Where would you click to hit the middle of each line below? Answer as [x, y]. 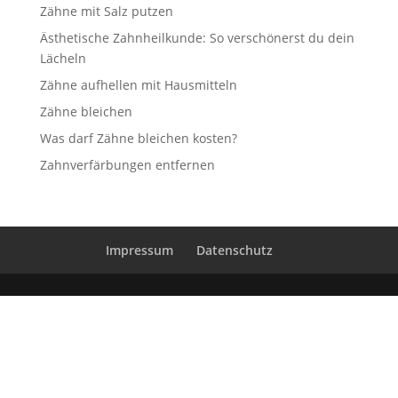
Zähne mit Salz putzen [106, 11]
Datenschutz [234, 250]
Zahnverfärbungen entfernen [127, 165]
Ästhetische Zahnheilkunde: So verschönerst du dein [197, 38]
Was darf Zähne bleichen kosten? [138, 138]
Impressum [139, 250]
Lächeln [63, 58]
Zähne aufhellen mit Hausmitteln [138, 85]
